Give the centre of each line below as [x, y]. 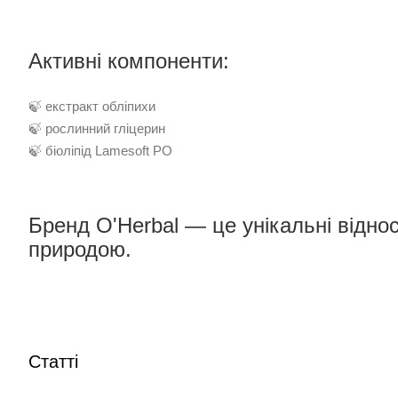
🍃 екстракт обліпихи [92, 107]
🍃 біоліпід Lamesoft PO [100, 151]
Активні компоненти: [129, 61]
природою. [80, 250]
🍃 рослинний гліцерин [97, 129]
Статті [53, 362]
